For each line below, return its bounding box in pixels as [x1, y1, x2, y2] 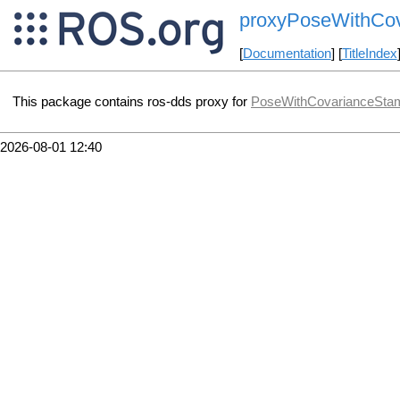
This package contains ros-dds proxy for [12, 94, 251, 109]
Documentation [242, 46, 331, 62]
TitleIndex [341, 46, 397, 62]
